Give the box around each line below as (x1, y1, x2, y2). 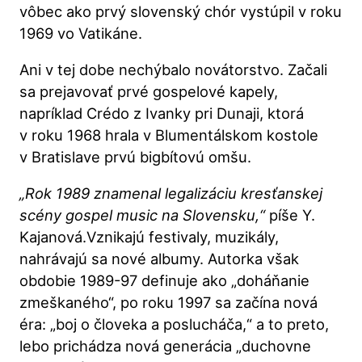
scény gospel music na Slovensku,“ (19, 206, 266, 225)
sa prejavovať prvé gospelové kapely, (19, 82, 279, 101)
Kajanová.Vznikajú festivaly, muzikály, (19, 228, 280, 246)
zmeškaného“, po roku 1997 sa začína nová (19, 293, 318, 312)
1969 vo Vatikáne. (19, 23, 143, 42)
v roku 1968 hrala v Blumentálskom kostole (19, 126, 319, 145)
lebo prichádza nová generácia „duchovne (19, 337, 312, 356)
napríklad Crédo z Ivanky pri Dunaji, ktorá (19, 104, 305, 123)
